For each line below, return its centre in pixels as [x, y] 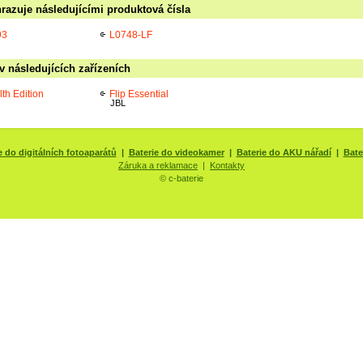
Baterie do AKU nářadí [284, 152]
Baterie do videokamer [176, 152]
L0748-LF [131, 34]
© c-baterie [181, 178]
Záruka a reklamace [158, 165]
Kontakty [227, 165]
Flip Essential [139, 94]
